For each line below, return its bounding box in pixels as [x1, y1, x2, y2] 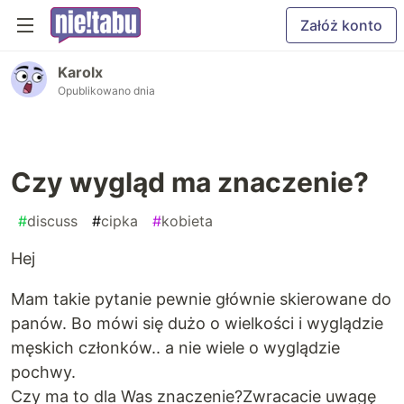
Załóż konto [300, 16, 382, 34]
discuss [27, 212, 78, 230]
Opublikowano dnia [58, 84, 155, 97]
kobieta [161, 212, 213, 230]
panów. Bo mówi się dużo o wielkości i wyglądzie [11, 314, 383, 333]
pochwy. [11, 363, 76, 381]
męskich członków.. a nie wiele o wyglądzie [11, 338, 340, 357]
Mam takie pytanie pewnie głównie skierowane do [11, 289, 391, 308]
